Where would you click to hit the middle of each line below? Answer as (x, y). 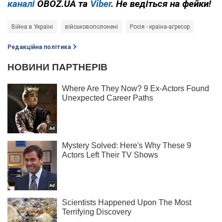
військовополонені (91, 27)
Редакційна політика (39, 47)
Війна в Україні (32, 27)
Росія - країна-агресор (160, 27)
